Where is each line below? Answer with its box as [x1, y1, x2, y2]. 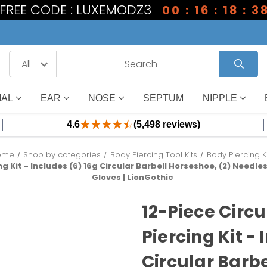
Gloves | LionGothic [91, 172, 173, 183]
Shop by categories [23, 149, 101, 160]
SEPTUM [142, 92, 184, 103]
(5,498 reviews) [133, 119, 200, 129]
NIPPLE [202, 92, 237, 103]
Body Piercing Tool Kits [110, 149, 198, 160]
